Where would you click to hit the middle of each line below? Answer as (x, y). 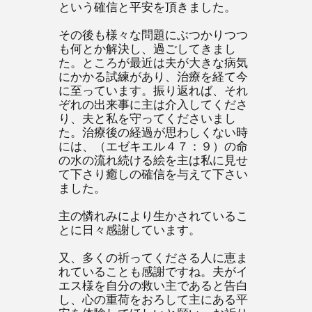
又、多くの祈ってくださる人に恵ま (153, 258)
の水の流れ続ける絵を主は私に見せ (153, 161)
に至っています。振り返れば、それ (153, 91)
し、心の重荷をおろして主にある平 (153, 300)
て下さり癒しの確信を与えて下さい (153, 174)
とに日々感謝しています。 (130, 230)
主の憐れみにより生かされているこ (153, 216)
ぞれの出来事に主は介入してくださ (153, 105)
